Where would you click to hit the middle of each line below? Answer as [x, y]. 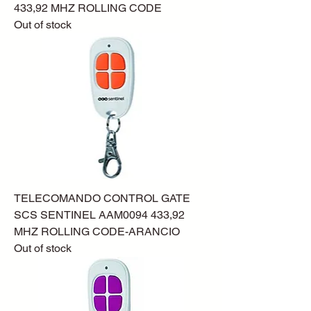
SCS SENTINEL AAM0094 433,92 [99, 215]
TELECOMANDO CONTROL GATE [102, 199]
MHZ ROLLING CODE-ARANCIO [97, 232]
